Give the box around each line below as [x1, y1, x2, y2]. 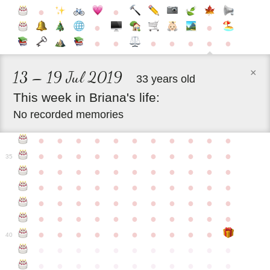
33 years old [136, 72, 196, 85]
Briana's [89, 90, 136, 104]
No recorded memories [13, 108, 124, 121]
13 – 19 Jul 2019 [13, 67, 123, 86]
